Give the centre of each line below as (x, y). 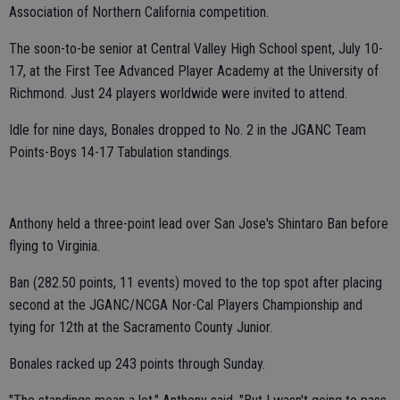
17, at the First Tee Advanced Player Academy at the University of (194, 71)
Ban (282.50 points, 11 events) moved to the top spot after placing (196, 283)
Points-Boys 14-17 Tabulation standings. (121, 152)
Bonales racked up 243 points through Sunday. (137, 364)
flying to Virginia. (54, 246)
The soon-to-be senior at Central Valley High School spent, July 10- (196, 49)
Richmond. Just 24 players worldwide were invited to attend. (178, 93)
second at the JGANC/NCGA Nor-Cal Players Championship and (186, 305)
